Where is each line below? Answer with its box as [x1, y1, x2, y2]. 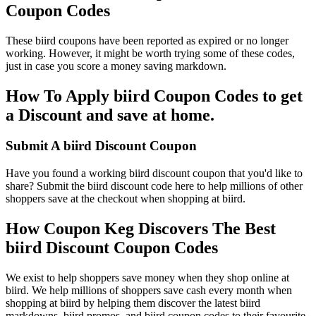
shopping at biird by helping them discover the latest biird [6, 296, 260, 309]
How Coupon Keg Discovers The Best [6, 219, 276, 238]
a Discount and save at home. [6, 105, 214, 124]
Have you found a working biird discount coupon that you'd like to [6, 167, 303, 180]
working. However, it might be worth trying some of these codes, [6, 47, 295, 59]
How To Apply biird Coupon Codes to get [6, 86, 303, 105]
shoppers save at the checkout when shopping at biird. [6, 193, 245, 205]
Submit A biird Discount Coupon [6, 138, 197, 154]
